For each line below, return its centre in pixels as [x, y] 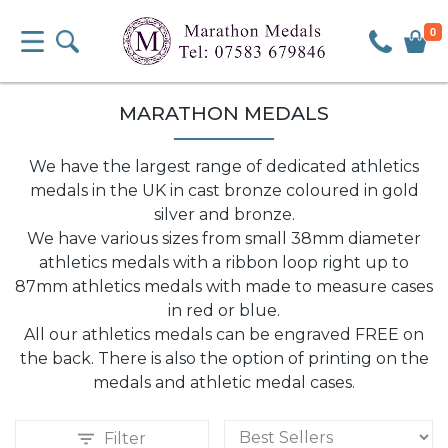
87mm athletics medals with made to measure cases [224, 286]
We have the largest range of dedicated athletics [224, 166]
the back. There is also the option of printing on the [224, 358]
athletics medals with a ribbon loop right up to [224, 262]
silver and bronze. [224, 214]
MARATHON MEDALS [224, 113]
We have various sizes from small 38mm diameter [224, 238]
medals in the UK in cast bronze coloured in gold [224, 190]
